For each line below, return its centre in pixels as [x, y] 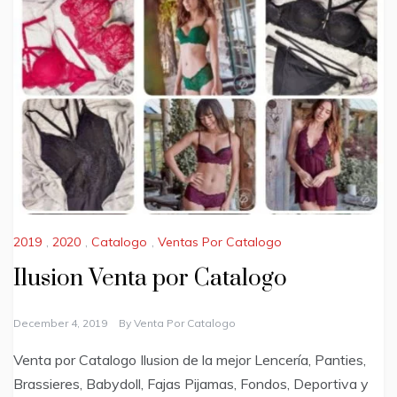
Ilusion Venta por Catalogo [150, 279]
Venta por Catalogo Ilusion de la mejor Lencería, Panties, [190, 360]
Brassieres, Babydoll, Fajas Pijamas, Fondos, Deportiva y [191, 384]
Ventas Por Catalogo [220, 242]
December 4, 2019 [60, 323]
